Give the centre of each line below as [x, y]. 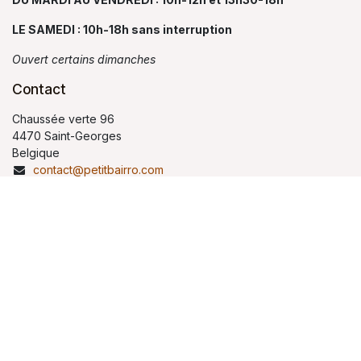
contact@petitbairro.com [98, 170]
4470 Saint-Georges [67, 136]
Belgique [36, 153]
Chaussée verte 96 [63, 119]
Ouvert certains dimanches [84, 60]
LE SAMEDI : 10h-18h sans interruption [122, 30]
